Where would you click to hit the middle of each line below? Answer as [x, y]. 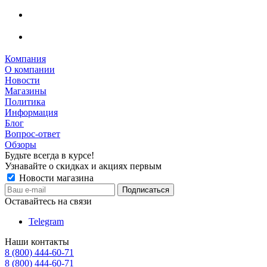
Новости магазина [55, 178]
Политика [25, 101]
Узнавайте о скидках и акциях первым [83, 166]
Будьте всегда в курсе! [49, 155]
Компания [25, 58]
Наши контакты [37, 241]
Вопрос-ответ [32, 133]
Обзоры [21, 144]
